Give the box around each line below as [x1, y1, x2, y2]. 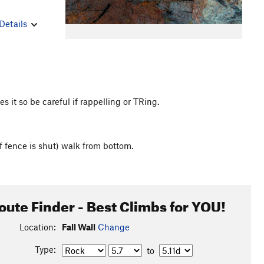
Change [97, 222, 130, 232]
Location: [19, 222, 56, 232]
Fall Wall [61, 222, 95, 232]
